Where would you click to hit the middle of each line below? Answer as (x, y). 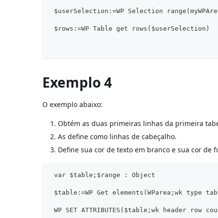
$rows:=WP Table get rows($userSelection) (130, 28)
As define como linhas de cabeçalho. (118, 136)
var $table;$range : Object (103, 175)
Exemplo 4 (77, 82)
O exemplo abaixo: (73, 104)
